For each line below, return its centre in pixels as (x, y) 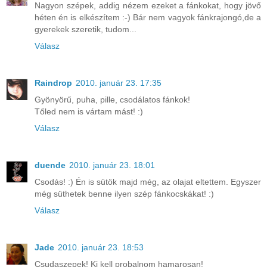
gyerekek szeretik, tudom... (86, 30)
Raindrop (53, 83)
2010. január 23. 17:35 (119, 83)
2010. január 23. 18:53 (101, 248)
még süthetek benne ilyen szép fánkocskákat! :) (124, 194)
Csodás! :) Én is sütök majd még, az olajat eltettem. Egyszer (148, 182)
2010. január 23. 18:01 (112, 165)
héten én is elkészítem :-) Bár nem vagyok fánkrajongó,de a (148, 18)
